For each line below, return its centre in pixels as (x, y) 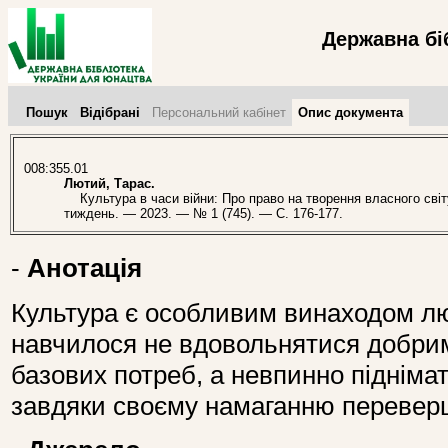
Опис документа (350, 112)
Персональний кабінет (219, 112)
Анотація (84, 268)
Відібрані (110, 112)
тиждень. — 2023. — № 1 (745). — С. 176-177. (203, 214)
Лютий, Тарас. (109, 184)
